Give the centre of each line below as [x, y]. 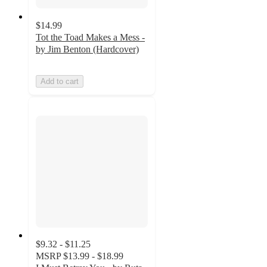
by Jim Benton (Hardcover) [87, 49]
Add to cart [60, 81]
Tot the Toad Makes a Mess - [90, 37]
